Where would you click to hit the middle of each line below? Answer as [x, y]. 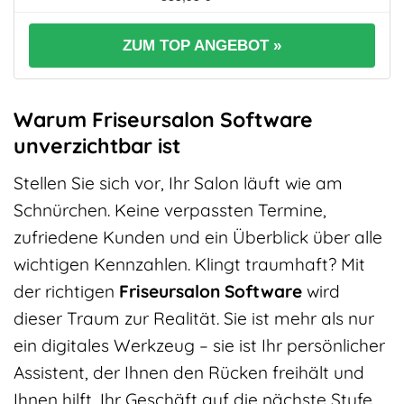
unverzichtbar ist [97, 146]
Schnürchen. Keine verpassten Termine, [170, 210]
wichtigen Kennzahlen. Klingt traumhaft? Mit [189, 264]
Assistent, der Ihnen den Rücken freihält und [189, 372]
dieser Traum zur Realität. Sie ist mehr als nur [194, 318]
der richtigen [66, 291]
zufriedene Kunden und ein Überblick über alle [198, 237]
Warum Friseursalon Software [163, 120]
